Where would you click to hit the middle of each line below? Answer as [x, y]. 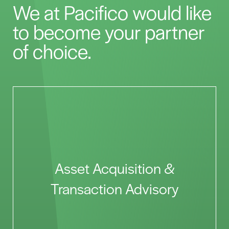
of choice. [52, 51]
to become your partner [109, 31]
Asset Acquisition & [114, 167]
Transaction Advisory [114, 188]
